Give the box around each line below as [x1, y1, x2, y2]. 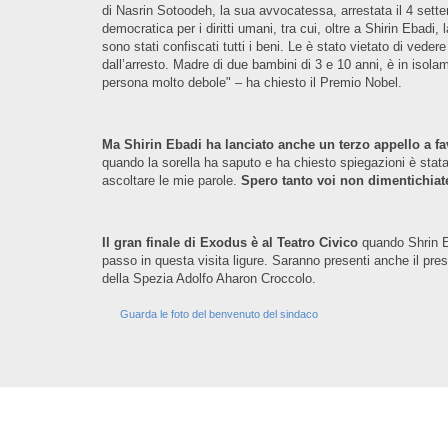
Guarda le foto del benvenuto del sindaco [120, 308, 318, 320]
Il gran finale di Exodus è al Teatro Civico [102, 235, 362, 250]
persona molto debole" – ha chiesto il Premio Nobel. [102, 75, 402, 90]
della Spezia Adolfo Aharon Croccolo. [102, 271, 316, 286]
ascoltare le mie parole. [102, 173, 241, 188]
